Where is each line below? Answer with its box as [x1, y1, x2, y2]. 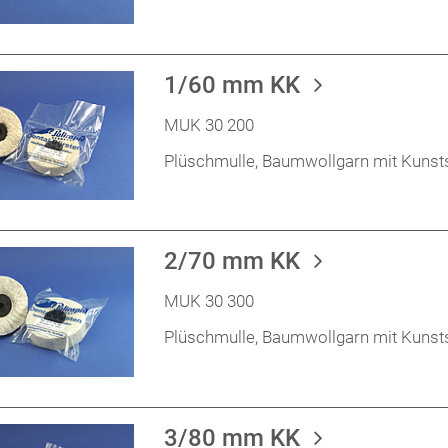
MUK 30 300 [164, 291, 254, 312]
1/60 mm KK [164, 70, 306, 99]
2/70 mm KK [164, 247, 306, 276]
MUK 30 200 [164, 114, 254, 135]
